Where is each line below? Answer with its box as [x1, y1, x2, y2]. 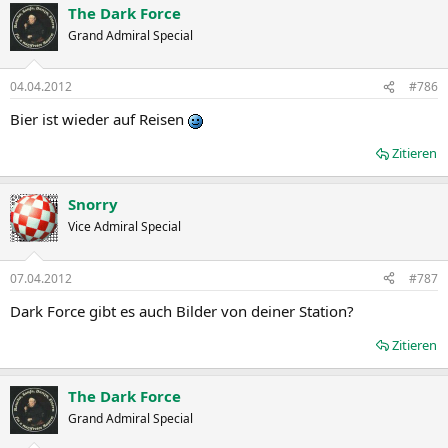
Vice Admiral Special [68, 218, 181, 236]
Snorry [68, 194, 118, 215]
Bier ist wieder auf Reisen [10, 109, 188, 130]
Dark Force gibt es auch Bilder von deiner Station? [10, 300, 354, 321]
